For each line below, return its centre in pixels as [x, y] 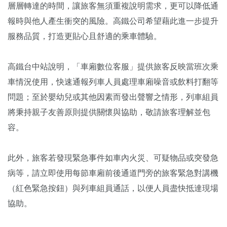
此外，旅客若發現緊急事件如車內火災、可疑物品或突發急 [113, 158]
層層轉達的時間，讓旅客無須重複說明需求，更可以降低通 [113, 6]
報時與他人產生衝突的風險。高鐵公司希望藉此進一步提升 [113, 21]
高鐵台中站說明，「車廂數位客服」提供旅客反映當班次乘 [113, 66]
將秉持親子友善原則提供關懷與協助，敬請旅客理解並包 [109, 112]
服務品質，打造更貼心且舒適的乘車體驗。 [85, 36]
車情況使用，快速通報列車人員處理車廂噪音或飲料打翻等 [113, 82]
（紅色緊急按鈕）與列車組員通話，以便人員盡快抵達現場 [113, 188]
